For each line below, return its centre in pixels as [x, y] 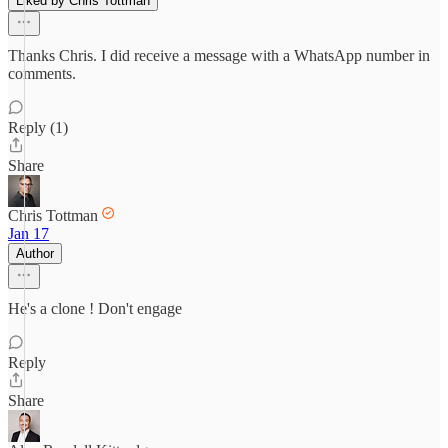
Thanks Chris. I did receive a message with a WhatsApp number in [219, 55]
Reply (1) [38, 127]
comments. [42, 73]
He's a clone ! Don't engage [95, 308]
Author [35, 253]
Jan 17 [28, 233]
